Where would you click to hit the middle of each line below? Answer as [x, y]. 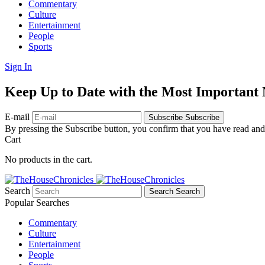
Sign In [18, 66]
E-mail [18, 117]
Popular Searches [37, 203]
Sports [40, 46]
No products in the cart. [49, 160]
